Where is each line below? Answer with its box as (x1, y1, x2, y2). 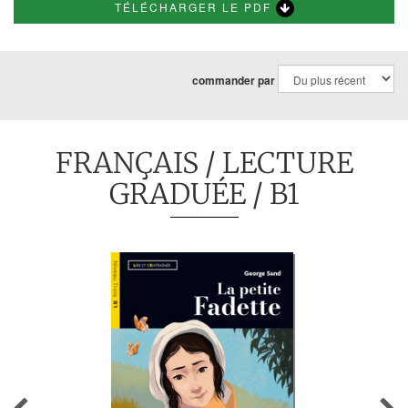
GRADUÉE (108, 176, 246, 211)
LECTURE (221, 145, 353, 180)
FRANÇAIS (55, 145, 199, 180)
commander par (192, 72, 275, 88)
